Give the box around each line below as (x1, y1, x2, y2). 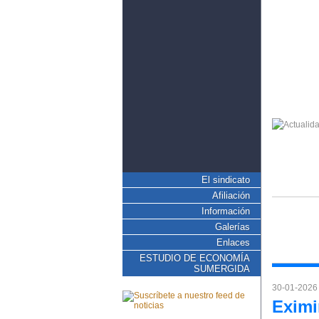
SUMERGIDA (194, 263, 250, 274)
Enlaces (216, 237, 250, 248)
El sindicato (202, 174, 250, 185)
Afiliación (212, 190, 250, 201)
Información (202, 206, 250, 216)
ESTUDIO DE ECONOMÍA (140, 253, 250, 263)
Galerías (215, 221, 250, 232)
